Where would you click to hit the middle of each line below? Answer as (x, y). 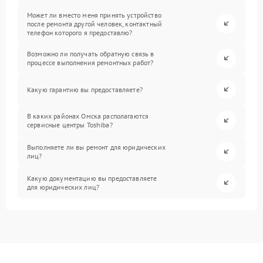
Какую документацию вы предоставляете (92, 178)
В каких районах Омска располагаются (88, 116)
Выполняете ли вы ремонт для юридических (96, 147)
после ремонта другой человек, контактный (95, 23)
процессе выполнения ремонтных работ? (90, 63)
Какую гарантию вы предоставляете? (85, 89)
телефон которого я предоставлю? (80, 32)
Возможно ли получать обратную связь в (91, 54)
